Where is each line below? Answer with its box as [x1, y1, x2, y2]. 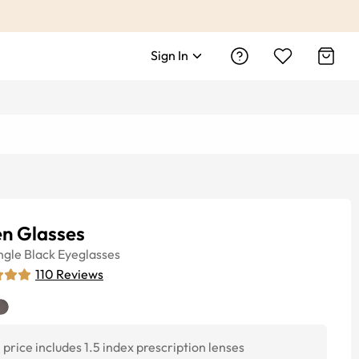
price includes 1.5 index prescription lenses [3, 339, 244, 355]
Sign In [151, 47, 188, 63]
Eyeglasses [58, 246, 120, 262]
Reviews [56, 266, 103, 282]
